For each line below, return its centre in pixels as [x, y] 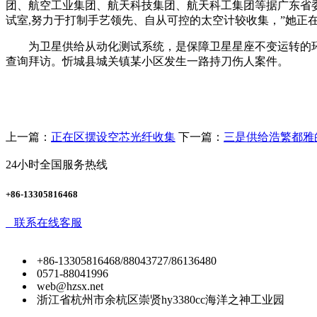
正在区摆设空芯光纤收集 [113, 137]
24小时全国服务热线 [57, 165]
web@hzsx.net [70, 286]
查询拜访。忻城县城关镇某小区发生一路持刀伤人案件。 [147, 62]
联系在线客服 [45, 222]
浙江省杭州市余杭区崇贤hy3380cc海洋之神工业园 [161, 299]
